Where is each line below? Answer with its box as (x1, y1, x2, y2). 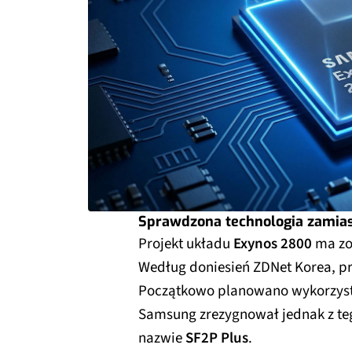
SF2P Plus (185, 327, 248, 349)
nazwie (138, 327, 185, 349)
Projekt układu (138, 233, 233, 255)
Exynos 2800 (233, 233, 312, 255)
